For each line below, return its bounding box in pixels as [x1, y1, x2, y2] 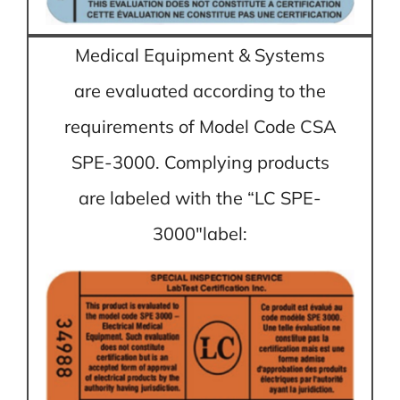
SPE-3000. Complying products [71, 150, 329, 173]
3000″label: [153, 221, 247, 245]
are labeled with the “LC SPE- [79, 186, 321, 209]
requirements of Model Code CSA [63, 114, 337, 137]
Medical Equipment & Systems [75, 43, 325, 66]
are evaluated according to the [74, 79, 326, 102]
